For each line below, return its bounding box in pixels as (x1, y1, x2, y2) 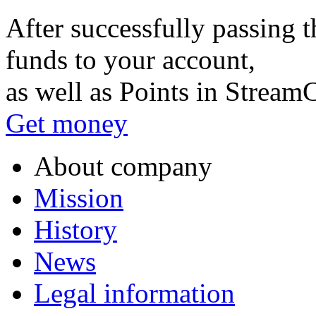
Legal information (34, 278, 235, 309)
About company (34, 151, 212, 182)
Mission (34, 183, 123, 214)
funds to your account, (6, 44, 255, 75)
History (34, 214, 117, 245)
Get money (6, 108, 128, 139)
